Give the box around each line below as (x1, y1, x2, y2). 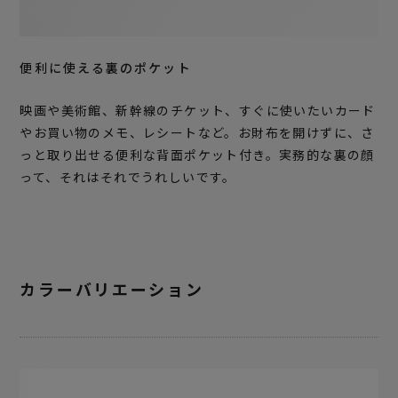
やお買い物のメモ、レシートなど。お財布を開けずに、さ (20, 123, 375, 141)
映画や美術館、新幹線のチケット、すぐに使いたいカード (20, 100, 376, 119)
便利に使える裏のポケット (20, 58, 192, 76)
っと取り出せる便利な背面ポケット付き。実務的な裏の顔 (20, 145, 375, 163)
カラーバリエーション (20, 276, 204, 300)
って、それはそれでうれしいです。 (20, 167, 236, 186)
